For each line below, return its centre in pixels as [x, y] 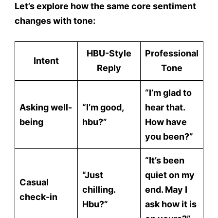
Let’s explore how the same [73, 6]
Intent [46, 61]
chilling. [99, 190]
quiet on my [170, 175]
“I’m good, [103, 108]
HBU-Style [109, 54]
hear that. [165, 108]
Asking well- [46, 108]
